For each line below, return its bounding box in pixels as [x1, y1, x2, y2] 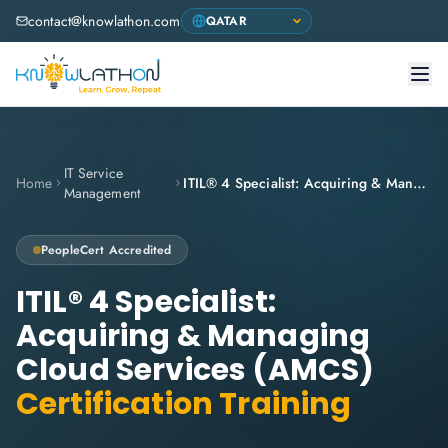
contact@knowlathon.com [28, 11, 181, 31]
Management [63, 183, 141, 203]
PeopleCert [41, 241, 105, 259]
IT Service [63, 163, 124, 183]
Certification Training [16, 383, 352, 425]
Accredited [108, 241, 172, 259]
